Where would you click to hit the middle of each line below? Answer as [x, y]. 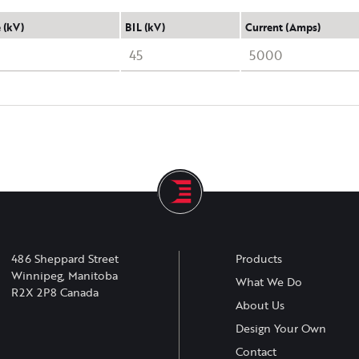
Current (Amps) [283, 27]
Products [258, 259]
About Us [260, 306]
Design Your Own [280, 329]
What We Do [268, 282]
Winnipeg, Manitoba [64, 276]
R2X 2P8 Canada [54, 293]
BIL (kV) [145, 27]
